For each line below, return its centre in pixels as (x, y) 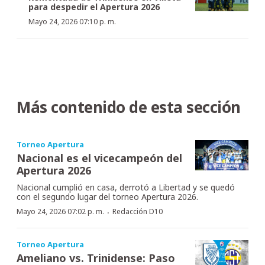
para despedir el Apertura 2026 (94, 7)
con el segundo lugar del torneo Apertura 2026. (107, 197)
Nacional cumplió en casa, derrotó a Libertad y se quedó (126, 188)
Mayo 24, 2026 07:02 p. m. (60, 212)
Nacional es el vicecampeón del (99, 158)
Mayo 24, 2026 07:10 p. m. (72, 22)
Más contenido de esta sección (129, 107)
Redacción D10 (138, 212)
